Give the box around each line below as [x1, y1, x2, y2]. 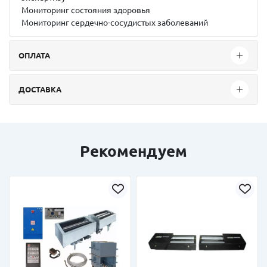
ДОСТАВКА [18, 85, 61, 94]
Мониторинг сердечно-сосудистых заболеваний [21, 18, 208, 27]
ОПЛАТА [18, 51, 50, 60]
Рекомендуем [80, 142, 187, 160]
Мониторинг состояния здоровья [21, 5, 150, 15]
